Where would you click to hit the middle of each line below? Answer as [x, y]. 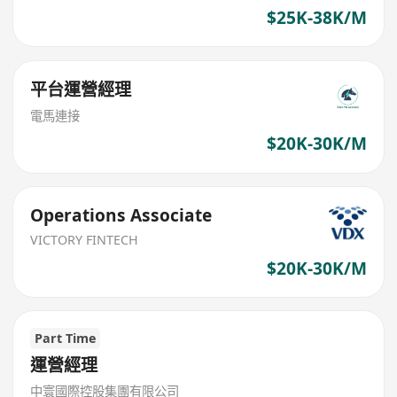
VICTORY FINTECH [85, 239]
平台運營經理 [81, 89]
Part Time [66, 339]
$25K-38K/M [316, 18]
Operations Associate [121, 216]
